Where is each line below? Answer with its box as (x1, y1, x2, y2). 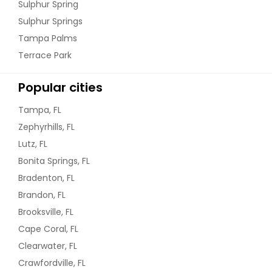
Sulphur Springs (18, 15, 83, 28)
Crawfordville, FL (18, 257, 86, 270)
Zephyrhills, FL (18, 121, 75, 134)
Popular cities (18, 79, 103, 97)
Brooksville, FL (18, 206, 73, 219)
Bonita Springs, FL (18, 155, 90, 168)
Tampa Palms (18, 32, 77, 45)
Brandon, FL (18, 189, 66, 202)
